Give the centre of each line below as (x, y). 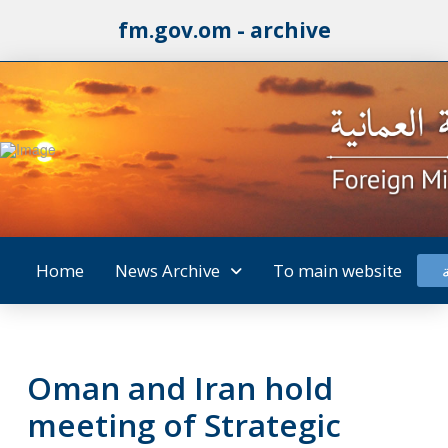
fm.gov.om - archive (224, 30)
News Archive (167, 270)
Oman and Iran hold (179, 387)
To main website (337, 270)
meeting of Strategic (183, 424)
